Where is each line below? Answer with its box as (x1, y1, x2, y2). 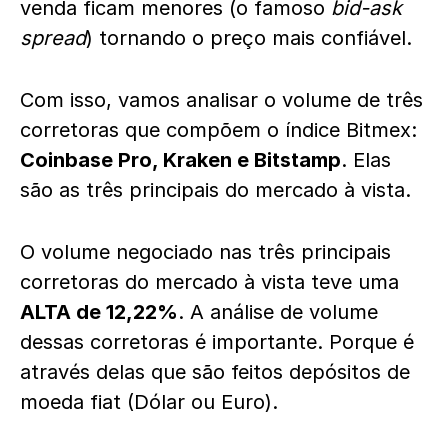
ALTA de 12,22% (20, 300, 178, 324)
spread (20, 26, 86, 50)
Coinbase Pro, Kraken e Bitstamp (20, 148, 341, 172)
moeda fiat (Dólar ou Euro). (20, 390, 284, 414)
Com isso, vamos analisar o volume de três (20, 88, 423, 112)
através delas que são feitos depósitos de (20, 360, 410, 384)
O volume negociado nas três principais (20, 240, 391, 264)
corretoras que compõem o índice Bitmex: (20, 118, 417, 142)
